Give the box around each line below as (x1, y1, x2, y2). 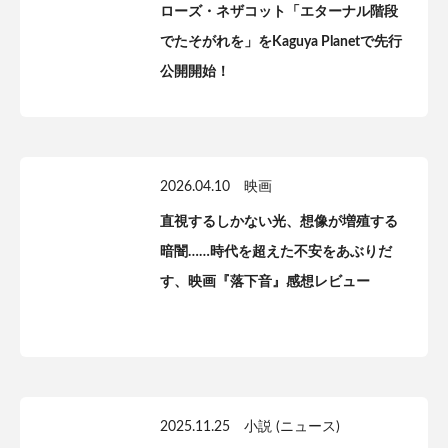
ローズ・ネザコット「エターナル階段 (160, 5, 398, 19)
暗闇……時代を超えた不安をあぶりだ (160, 245, 392, 259)
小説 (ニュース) (244, 420, 340, 434)
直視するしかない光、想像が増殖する (160, 215, 398, 229)
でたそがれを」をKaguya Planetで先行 (160, 35, 402, 49)
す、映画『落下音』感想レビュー (160, 275, 370, 289)
